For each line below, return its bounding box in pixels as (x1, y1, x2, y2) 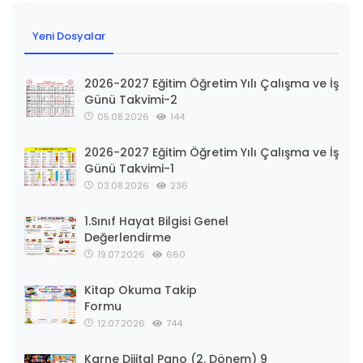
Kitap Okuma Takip (84, 282, 197, 299)
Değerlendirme (84, 229, 171, 246)
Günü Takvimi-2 (84, 92, 177, 109)
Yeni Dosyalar (32, 28, 105, 45)
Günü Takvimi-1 (84, 160, 174, 177)
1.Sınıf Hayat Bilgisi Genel (84, 213, 228, 230)
